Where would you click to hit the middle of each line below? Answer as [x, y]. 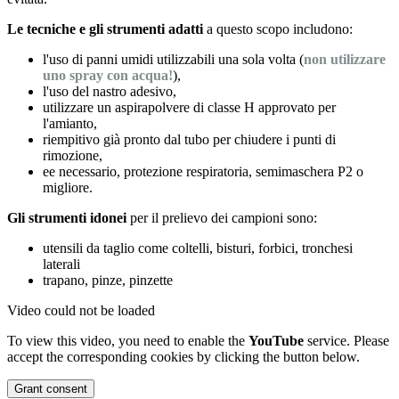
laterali [61, 264]
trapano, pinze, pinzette [108, 280]
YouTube [276, 340]
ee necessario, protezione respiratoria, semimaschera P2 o [203, 171]
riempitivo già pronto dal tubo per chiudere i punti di [189, 139]
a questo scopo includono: [278, 28]
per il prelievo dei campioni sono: [224, 217]
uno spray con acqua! [108, 75]
